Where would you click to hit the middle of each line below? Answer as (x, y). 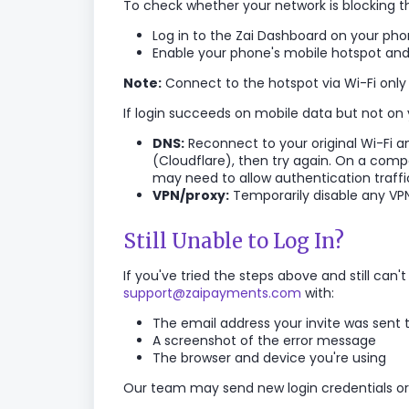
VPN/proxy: (191, 195)
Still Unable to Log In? (234, 241)
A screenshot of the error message (264, 341)
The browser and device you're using (269, 358)
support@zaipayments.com (212, 293)
